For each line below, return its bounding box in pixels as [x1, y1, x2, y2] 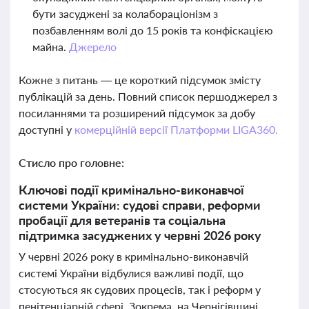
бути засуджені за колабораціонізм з [32, 7, 218, 20]
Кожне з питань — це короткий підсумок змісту [19, 73, 261, 86]
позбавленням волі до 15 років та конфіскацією [32, 23, 273, 37]
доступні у [19, 123, 74, 136]
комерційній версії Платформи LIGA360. [74, 123, 278, 136]
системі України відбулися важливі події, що [19, 266, 243, 279]
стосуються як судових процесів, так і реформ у [19, 283, 261, 296]
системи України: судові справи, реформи [19, 197, 261, 212]
